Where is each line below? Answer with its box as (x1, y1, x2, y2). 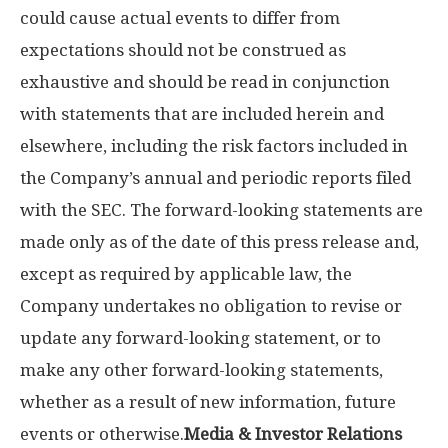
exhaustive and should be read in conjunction (20, 72, 390, 92)
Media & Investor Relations (184, 424, 402, 444)
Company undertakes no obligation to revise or (20, 296, 402, 316)
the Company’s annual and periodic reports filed (20, 168, 411, 188)
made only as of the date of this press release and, (20, 232, 419, 252)
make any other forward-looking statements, (20, 360, 383, 380)
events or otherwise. (20, 424, 184, 444)
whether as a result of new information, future (20, 392, 396, 412)
